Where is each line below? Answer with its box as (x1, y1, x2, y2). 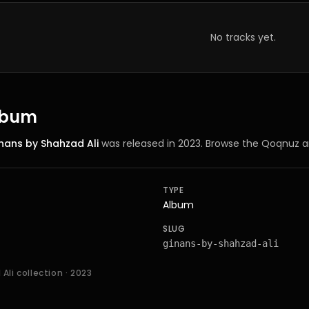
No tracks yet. (210, 30, 276, 44)
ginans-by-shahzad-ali (163, 238, 279, 249)
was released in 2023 (99, 137, 201, 150)
